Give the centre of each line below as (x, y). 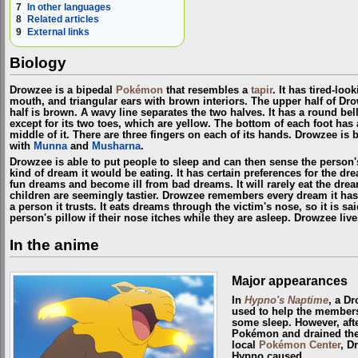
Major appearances (289, 280)
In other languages (69, 8)
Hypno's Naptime (286, 300)
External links (58, 32)
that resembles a (207, 90)
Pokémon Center (299, 345)
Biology (38, 63)
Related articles (63, 20)
